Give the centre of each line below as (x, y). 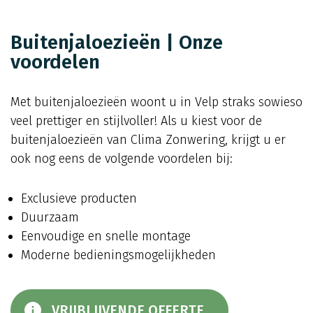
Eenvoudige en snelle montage (106, 236)
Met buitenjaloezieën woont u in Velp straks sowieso (156, 102)
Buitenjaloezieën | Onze (117, 43)
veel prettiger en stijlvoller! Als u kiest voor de (136, 121)
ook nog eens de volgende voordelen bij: (122, 159)
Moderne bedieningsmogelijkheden (118, 255)
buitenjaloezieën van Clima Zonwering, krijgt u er (148, 140)
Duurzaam (50, 218)
